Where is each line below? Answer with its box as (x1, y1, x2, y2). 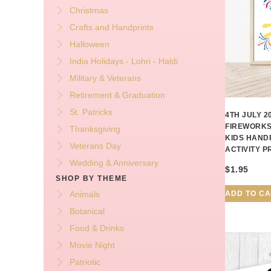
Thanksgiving (69, 124, 120, 134)
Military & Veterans (69, 73, 141, 83)
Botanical (69, 206, 105, 217)
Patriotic (69, 257, 100, 267)
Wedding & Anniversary (69, 158, 158, 168)
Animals (69, 189, 100, 200)
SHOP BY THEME (56, 174, 128, 183)
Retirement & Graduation (69, 90, 165, 100)
